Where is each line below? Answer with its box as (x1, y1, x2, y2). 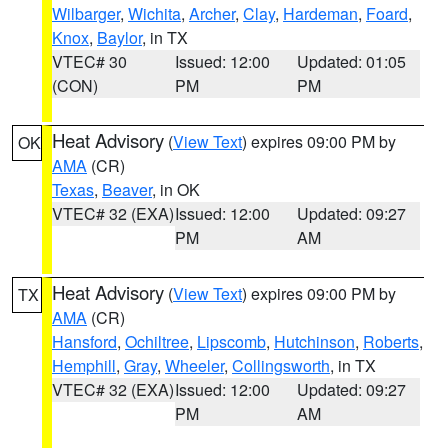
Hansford (52, 330, 117, 353)
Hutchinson (274, 330, 355, 353)
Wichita (128, 2, 181, 25)
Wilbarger (52, 2, 120, 25)
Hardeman (283, 2, 358, 25)
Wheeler (165, 354, 224, 377)
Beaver (102, 178, 152, 201)
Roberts (363, 330, 419, 353)
